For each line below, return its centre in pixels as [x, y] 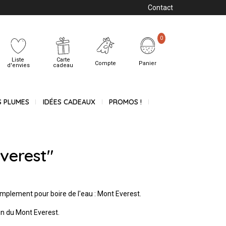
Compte [105, 63]
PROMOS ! [126, 102]
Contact [160, 8]
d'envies [18, 65]
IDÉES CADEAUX [69, 102]
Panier [148, 63]
